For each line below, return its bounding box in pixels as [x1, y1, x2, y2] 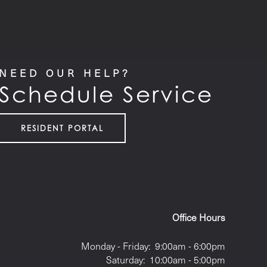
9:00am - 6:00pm [154, 240, 225, 253]
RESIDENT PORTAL [21, 123, 104, 133]
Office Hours [172, 211, 225, 224]
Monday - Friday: [80, 240, 150, 253]
